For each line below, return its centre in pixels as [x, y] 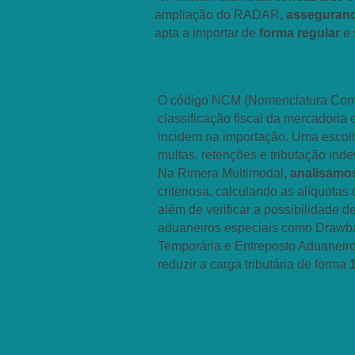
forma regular [298, 33]
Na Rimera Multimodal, [224, 173]
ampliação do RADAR [217, 15]
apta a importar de [205, 33]
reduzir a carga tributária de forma [254, 264]
